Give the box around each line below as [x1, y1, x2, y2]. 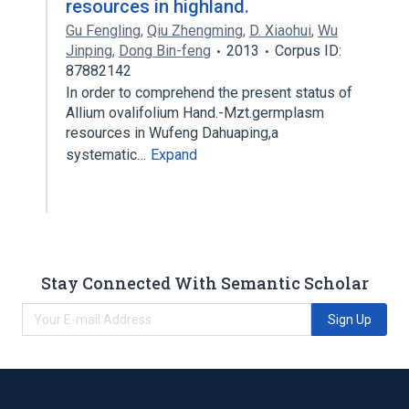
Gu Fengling [66, 22, 141, 39]
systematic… [66, 146, 150, 163]
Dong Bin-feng [119, 42, 211, 59]
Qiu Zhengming [147, 22, 243, 39]
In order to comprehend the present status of [66, 84, 352, 101]
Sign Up [327, 311, 372, 327]
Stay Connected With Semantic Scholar [40, 271, 369, 294]
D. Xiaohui [249, 22, 311, 39]
